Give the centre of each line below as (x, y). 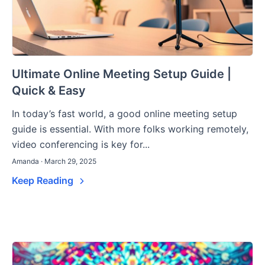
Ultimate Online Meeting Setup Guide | (122, 74)
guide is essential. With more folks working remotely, (130, 129)
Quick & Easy (49, 91)
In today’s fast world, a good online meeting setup (125, 114)
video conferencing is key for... (81, 145)
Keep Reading (44, 181)
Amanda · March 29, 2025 (54, 161)
